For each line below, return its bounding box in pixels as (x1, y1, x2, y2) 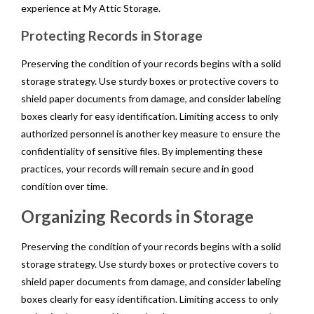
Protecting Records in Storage (21, 27, 203, 43)
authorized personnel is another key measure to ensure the (21, 127, 280, 139)
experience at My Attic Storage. (21, 1, 161, 14)
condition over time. (21, 179, 108, 192)
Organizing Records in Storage (21, 205, 254, 226)
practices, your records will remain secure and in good (21, 162, 254, 175)
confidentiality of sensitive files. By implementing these (21, 144, 263, 157)
